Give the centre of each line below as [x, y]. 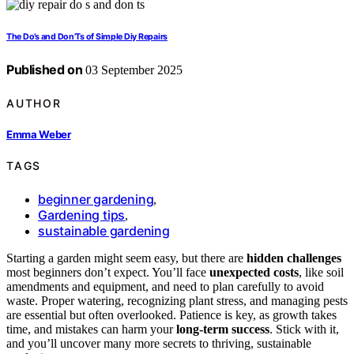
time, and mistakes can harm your [91, 329]
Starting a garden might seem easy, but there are [126, 258]
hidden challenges [294, 258]
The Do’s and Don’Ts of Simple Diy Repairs [87, 37]
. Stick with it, [304, 329]
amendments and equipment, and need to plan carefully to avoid [165, 286]
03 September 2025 [133, 70]
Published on [45, 70]
